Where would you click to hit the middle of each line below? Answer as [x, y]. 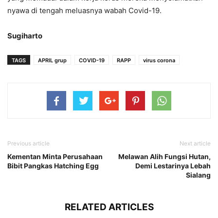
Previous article [28, 144]
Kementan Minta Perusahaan [55, 157]
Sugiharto [25, 36]
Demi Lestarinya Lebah [173, 166]
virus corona [159, 61]
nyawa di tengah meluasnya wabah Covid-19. [84, 11]
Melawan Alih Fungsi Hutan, [164, 157]
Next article [195, 144]
